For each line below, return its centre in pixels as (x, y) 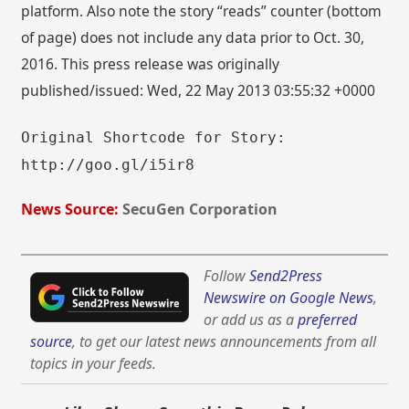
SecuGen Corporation (200, 209)
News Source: (70, 209)
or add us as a (251, 319)
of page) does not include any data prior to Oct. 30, (193, 38)
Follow (227, 275)
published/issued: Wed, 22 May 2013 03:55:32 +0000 (199, 91)
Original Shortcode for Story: (154, 137)
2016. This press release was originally (151, 64)
